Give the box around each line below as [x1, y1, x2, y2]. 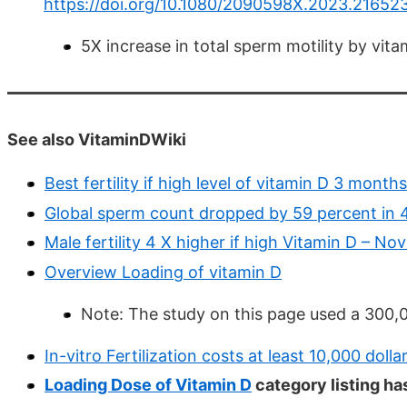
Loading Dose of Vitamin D [45, 375, 252, 395]
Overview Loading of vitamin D [45, 262, 282, 282]
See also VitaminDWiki [7, 130, 186, 150]
